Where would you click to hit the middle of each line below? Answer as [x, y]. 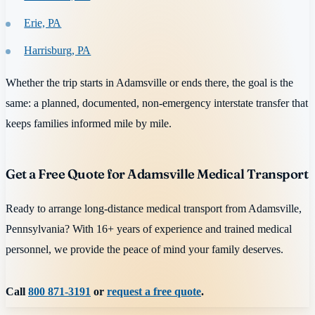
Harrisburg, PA [58, 51]
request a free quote [154, 292]
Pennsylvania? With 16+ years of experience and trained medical [149, 229]
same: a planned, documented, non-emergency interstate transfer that [157, 103]
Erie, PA [43, 22]
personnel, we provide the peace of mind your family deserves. [144, 249]
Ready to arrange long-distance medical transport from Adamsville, [154, 208]
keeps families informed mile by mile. [89, 123]
